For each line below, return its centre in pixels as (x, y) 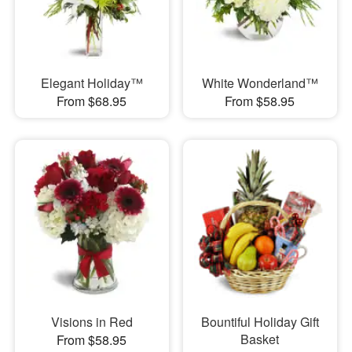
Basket (260, 339)
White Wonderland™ (260, 83)
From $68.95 (92, 101)
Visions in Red (92, 321)
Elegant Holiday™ (92, 83)
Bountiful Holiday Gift (260, 321)
